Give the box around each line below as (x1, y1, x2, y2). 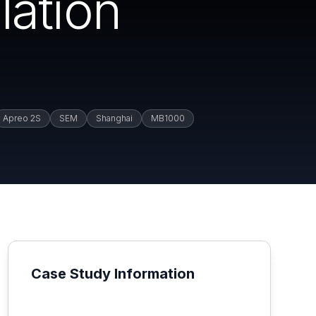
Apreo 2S (3, 113, 41, 123)
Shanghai (96, 113, 133, 123)
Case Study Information (30, 265, 195, 282)
